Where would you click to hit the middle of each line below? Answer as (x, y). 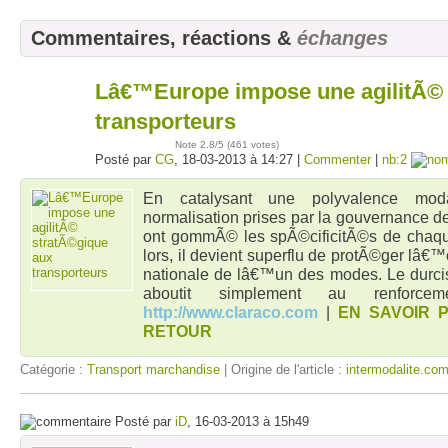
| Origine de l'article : (283, 369)
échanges (342, 38)
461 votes (253, 144)
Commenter (337, 159)
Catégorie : (53, 369)
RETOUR (177, 331)
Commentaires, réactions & (164, 38)
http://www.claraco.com (230, 312)
